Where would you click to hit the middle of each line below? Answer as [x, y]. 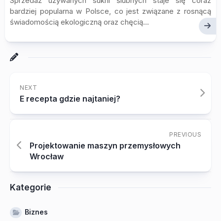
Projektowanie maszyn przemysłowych [105, 146]
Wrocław [47, 156]
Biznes [36, 212]
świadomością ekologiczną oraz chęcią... [79, 22]
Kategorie [31, 187]
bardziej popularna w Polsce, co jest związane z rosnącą [110, 11]
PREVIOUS [185, 134]
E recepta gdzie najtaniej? [70, 99]
